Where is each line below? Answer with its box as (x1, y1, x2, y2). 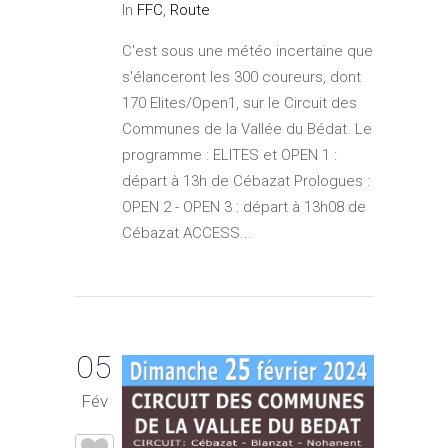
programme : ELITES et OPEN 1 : (122, 146, 337, 165)
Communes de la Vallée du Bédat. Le (122, 120, 372, 139)
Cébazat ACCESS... (122, 224, 252, 243)
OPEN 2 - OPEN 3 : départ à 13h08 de (122, 198, 366, 217)
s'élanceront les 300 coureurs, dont (122, 68, 361, 87)
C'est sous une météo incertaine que (122, 42, 373, 61)
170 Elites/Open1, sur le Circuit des (122, 94, 357, 113)
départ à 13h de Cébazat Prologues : (122, 172, 370, 191)
